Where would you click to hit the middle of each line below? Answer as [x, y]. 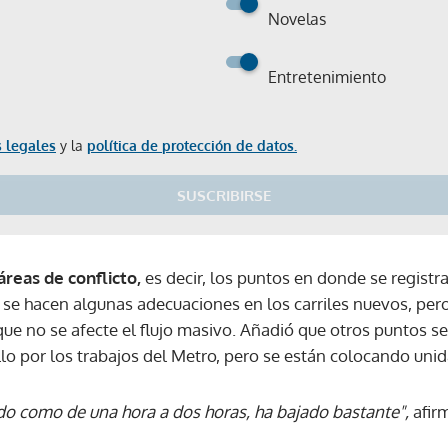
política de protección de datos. [192, 145]
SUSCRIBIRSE [224, 195]
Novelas [297, 19]
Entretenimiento [327, 77]
